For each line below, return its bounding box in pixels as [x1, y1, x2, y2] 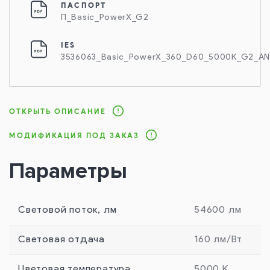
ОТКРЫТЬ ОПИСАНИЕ [9, 106, 106, 116]
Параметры [9, 158, 127, 184]
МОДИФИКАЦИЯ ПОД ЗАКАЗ [9, 130, 140, 140]
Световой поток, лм [18, 206, 117, 215]
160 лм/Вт [194, 235, 243, 245]
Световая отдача [18, 235, 105, 245]
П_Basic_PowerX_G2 [61, 13, 149, 22]
